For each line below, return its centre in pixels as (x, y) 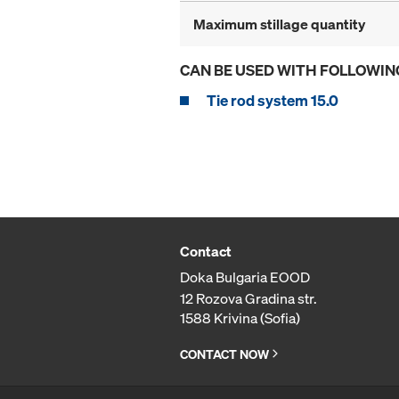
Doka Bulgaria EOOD (245, 277)
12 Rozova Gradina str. (248, 299)
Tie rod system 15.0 (273, 101)
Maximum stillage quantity (279, 24)
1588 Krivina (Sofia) (240, 318)
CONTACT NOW (224, 354)
